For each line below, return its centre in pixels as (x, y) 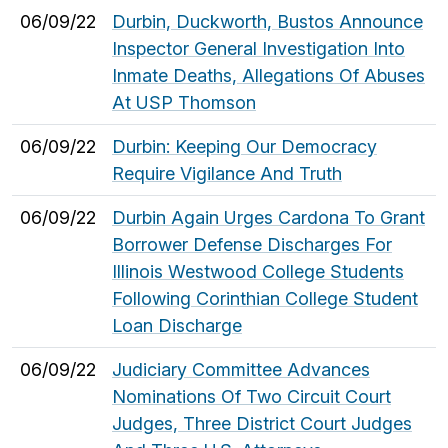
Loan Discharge (177, 325)
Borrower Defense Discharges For (252, 244)
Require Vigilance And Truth (227, 173)
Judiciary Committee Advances (241, 369)
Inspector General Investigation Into (258, 48)
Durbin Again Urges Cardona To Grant (268, 217)
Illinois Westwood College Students (258, 271)
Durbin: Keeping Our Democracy (244, 146)
